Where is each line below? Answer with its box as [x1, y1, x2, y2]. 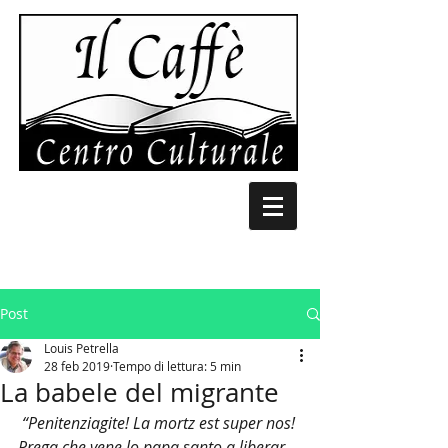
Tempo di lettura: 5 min [113, 358, 241, 374]
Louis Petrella [44, 340, 119, 356]
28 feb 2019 [44, 358, 110, 374]
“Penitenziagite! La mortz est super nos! [22, 412, 299, 434]
